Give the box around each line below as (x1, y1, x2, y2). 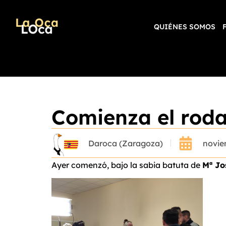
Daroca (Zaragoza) (88, 138, 163, 148)
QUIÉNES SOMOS (154, 22, 216, 31)
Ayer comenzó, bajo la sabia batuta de (51, 160, 202, 170)
